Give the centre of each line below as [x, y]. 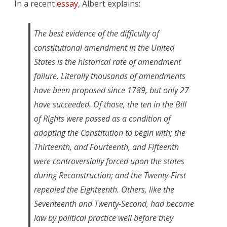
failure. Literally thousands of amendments [110, 76]
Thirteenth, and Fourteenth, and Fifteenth [106, 147]
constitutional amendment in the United [104, 48]
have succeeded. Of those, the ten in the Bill [110, 105]
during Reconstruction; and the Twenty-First [110, 176]
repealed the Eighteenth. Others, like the [104, 190]
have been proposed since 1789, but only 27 [111, 90]
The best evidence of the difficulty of [97, 34]
